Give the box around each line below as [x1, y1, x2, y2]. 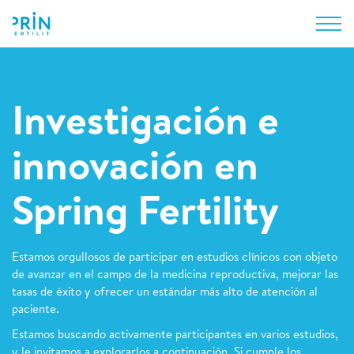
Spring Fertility [12, 194, 279, 235]
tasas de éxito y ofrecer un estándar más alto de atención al [12, 287, 318, 299]
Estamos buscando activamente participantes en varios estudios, [12, 330, 338, 341]
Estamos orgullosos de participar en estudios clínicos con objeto [12, 252, 337, 264]
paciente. [12, 304, 59, 316]
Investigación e [12, 104, 279, 145]
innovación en [12, 149, 258, 190]
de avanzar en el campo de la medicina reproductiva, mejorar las [12, 269, 338, 281]
